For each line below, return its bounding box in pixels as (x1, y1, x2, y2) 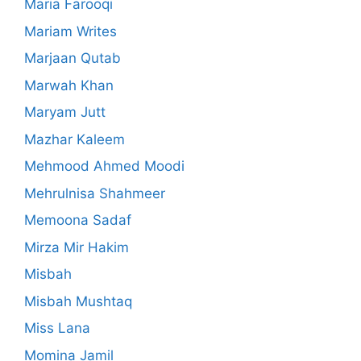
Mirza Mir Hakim (24, 239, 129, 255)
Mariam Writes (24, 23, 117, 39)
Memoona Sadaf (24, 212, 131, 229)
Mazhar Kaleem (24, 131, 125, 147)
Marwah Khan (24, 77, 114, 93)
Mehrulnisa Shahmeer (24, 185, 165, 201)
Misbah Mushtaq (24, 293, 132, 309)
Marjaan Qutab (24, 50, 121, 67)
